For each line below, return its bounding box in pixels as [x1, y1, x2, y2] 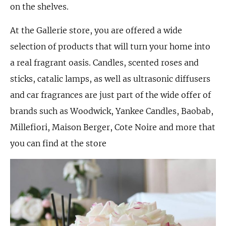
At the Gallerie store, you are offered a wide [10, 25, 182, 35]
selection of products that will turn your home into [10, 41, 210, 51]
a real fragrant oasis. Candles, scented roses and [10, 58, 199, 68]
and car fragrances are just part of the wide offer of [10, 90, 211, 100]
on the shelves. [10, 2, 69, 12]
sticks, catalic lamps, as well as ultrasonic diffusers [10, 74, 210, 84]
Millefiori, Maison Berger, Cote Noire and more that [10, 122, 215, 132]
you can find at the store [10, 138, 106, 148]
